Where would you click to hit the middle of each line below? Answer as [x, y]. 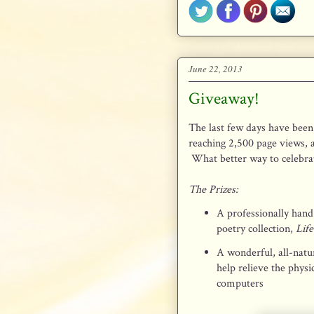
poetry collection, [256, 228]
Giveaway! [224, 98]
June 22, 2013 [216, 69]
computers [240, 283]
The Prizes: [213, 189]
